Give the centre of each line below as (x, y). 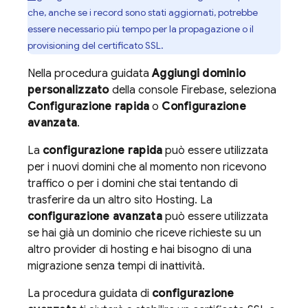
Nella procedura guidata (90, 73)
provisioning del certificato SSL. (96, 45)
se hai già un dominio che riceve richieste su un (144, 233)
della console (145, 90)
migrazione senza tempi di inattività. (116, 266)
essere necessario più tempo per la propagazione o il (141, 29)
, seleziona (250, 90)
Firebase (202, 90)
